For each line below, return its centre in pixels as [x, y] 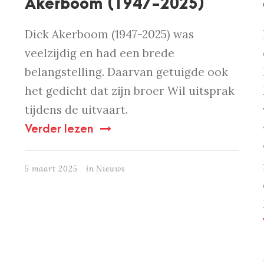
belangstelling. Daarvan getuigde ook [127, 72]
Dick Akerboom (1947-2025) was [110, 34]
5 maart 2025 [52, 169]
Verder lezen [59, 129]
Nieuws [111, 169]
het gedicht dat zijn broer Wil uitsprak [130, 91]
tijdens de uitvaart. [77, 110]
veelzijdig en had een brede [100, 53]
